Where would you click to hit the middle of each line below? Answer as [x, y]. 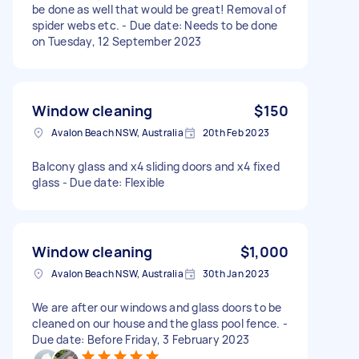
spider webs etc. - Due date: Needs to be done [155, 25]
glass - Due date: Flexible [99, 182]
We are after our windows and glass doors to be [157, 307]
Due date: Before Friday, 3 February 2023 [141, 339]
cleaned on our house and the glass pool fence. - [160, 323]
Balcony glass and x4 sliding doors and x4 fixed [156, 166]
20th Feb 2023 [236, 132]
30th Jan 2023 [236, 273]
